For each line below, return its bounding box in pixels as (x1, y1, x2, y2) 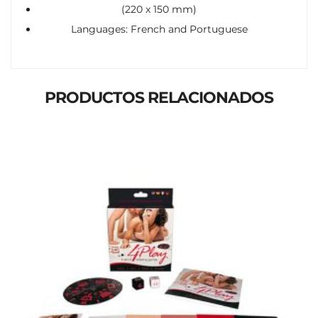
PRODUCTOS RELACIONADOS (45, 87, 273, 107)
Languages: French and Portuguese (70, 22, 248, 35)
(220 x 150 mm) (121, 2, 197, 16)
